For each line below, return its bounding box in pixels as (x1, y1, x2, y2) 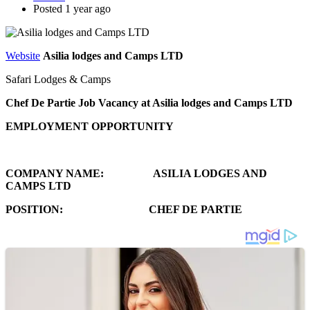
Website (6, 49, 40, 62)
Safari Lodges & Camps (6, 73, 111, 85)
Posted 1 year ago (33, 2, 111, 15)
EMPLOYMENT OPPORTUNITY (6, 120, 174, 132)
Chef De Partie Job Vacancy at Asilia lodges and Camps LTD (6, 96, 293, 109)
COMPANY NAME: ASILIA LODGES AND (6, 167, 267, 179)
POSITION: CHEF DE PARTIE (6, 203, 242, 215)
